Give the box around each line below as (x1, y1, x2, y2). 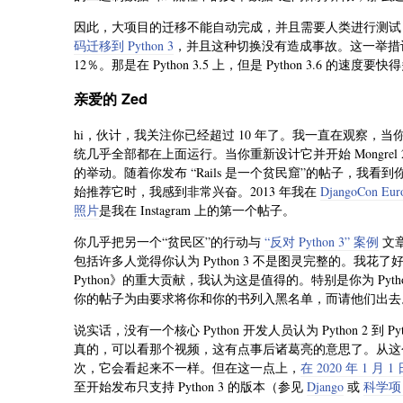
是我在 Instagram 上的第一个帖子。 (99, 201, 295, 219)
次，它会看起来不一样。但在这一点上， (74, 358, 300, 376)
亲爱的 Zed (74, 88, 148, 110)
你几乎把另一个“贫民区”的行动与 (74, 232, 264, 250)
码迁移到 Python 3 (74, 37, 174, 55)
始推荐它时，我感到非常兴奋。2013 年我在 (74, 182, 320, 200)
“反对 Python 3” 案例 (264, 232, 379, 250)
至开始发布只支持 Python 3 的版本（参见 (74, 377, 307, 395)
